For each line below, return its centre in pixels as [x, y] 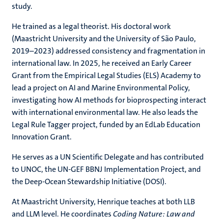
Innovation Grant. [42, 137]
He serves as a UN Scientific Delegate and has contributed [108, 157]
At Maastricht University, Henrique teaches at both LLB [103, 202]
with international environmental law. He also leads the [105, 112]
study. [22, 6]
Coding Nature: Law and [154, 214]
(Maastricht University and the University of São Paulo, [104, 39]
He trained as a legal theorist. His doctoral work [91, 26]
